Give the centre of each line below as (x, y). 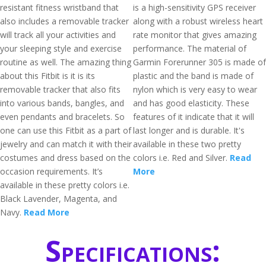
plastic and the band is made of (193, 76)
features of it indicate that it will (194, 117)
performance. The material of (190, 48)
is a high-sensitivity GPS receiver (194, 7)
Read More (47, 212)
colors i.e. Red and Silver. (181, 158)
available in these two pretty (187, 144)
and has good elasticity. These (191, 103)
